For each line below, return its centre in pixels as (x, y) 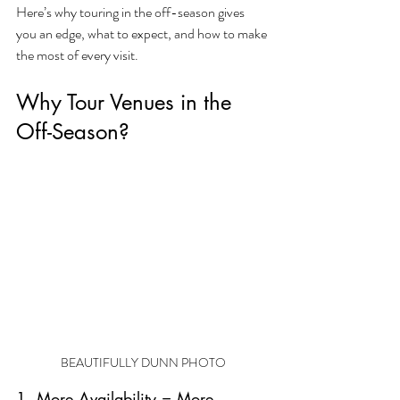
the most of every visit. (77, 55)
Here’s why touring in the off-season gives (132, 12)
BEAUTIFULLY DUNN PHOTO (143, 362)
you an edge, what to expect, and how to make (143, 34)
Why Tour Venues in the (127, 103)
